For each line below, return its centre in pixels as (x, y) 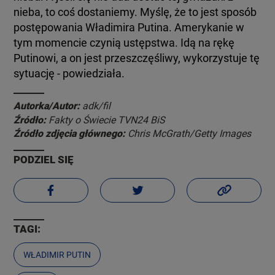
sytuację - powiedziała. (69, 73)
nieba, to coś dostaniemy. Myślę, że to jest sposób (135, 12)
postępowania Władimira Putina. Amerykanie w (129, 27)
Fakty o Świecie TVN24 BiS (107, 120)
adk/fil (97, 106)
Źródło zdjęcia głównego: (71, 133)
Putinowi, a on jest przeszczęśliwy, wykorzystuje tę (137, 58)
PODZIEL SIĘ (44, 159)
